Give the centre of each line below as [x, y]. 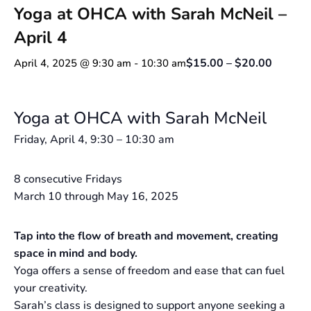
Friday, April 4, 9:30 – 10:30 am [94, 139]
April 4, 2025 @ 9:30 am [73, 63]
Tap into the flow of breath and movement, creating [146, 236]
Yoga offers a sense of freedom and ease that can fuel [149, 270]
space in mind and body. [76, 253]
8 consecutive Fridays [68, 179]
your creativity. [51, 288]
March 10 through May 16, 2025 [96, 196]
